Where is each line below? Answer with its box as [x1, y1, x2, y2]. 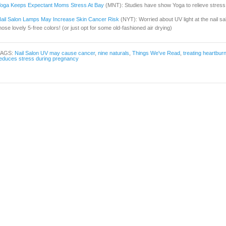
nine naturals [98, 50, 129, 56]
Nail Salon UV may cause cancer [15, 50, 95, 56]
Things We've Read [132, 50, 180, 56]
